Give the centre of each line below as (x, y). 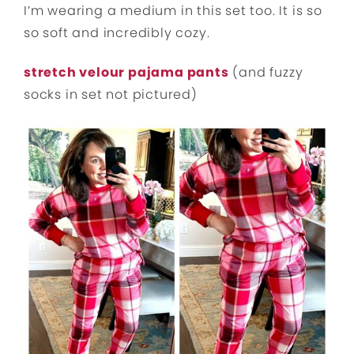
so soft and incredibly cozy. (117, 33)
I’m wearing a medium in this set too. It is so (173, 11)
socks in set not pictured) (111, 95)
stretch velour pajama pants (126, 73)
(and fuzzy (266, 73)
